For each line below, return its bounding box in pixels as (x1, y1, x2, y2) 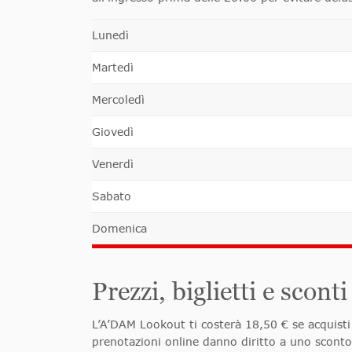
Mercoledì (92, 93, 145, 107)
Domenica (92, 222, 147, 236)
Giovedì (92, 125, 134, 139)
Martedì (92, 60, 134, 75)
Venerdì (92, 157, 134, 171)
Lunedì (92, 28, 129, 42)
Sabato (92, 189, 131, 203)
